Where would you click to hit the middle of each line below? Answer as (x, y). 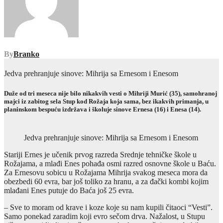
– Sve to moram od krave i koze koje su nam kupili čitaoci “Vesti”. (108, 207)
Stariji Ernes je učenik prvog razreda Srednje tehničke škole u (100, 154)
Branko (26, 54)
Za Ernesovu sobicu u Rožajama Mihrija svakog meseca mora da (106, 172)
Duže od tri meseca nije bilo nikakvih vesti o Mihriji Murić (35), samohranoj (111, 93)
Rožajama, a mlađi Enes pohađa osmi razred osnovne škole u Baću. (110, 163)
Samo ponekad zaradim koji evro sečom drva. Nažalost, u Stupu (105, 216)
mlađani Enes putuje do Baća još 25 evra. (69, 190)
